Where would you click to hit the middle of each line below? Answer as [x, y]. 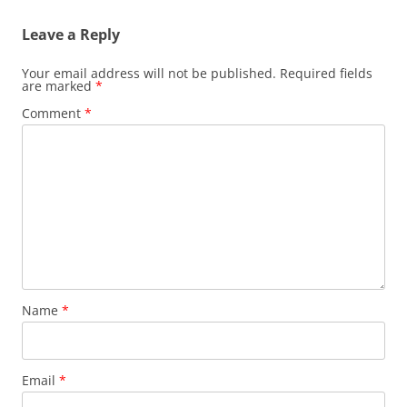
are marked [59, 85]
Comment [53, 113]
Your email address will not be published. [149, 73]
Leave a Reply [71, 34]
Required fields [326, 73]
